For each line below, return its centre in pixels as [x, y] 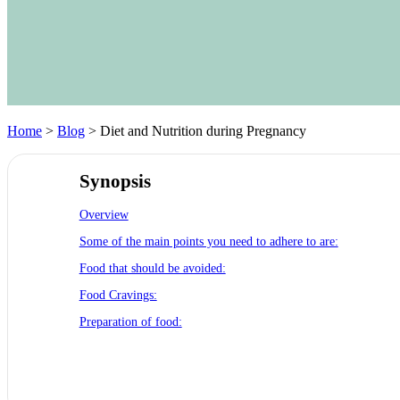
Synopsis [115, 181]
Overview [104, 215]
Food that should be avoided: [152, 268]
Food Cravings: [118, 295]
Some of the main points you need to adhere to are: [208, 242]
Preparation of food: [130, 322]
